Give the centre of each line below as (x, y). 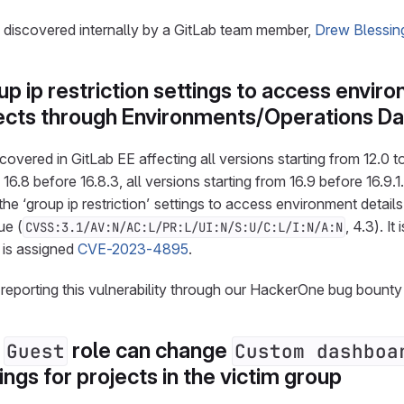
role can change (150, 350)
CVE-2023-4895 (133, 249)
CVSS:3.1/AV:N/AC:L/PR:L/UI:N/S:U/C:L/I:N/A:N (184, 227)
